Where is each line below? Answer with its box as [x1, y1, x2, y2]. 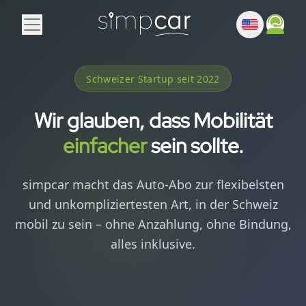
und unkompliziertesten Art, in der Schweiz [28, 196, 278, 212]
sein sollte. [146, 132, 244, 159]
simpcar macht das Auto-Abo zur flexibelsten [22, 176, 284, 193]
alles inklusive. [111, 236, 195, 252]
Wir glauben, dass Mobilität [33, 107, 273, 134]
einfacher [62, 132, 147, 159]
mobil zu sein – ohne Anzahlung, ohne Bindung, [14, 216, 292, 232]
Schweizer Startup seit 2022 [86, 72, 220, 85]
